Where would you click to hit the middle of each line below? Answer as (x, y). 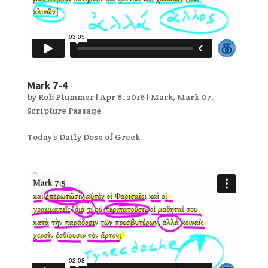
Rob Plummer (66, 97)
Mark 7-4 (47, 86)
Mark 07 (194, 97)
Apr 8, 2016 (122, 97)
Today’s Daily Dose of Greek (83, 137)
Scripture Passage (64, 111)
